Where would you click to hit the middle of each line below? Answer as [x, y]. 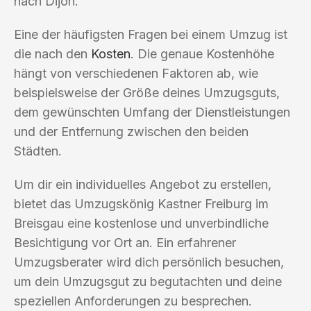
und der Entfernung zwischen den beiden [131, 131]
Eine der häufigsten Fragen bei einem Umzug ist [151, 34]
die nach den [52, 53]
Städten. [38, 151]
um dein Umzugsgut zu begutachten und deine [148, 281]
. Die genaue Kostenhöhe [202, 53]
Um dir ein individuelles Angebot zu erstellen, [143, 184]
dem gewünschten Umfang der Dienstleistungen [152, 112]
